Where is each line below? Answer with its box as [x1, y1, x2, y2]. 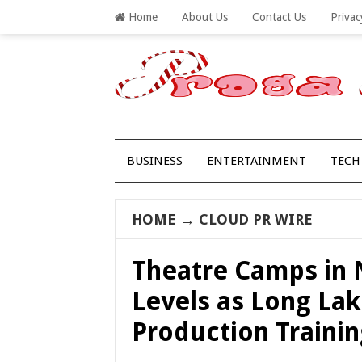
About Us [182, 11, 228, 23]
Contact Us [252, 11, 306, 23]
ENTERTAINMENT [207, 154, 306, 168]
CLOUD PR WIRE [199, 211, 313, 228]
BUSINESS [127, 154, 183, 168]
